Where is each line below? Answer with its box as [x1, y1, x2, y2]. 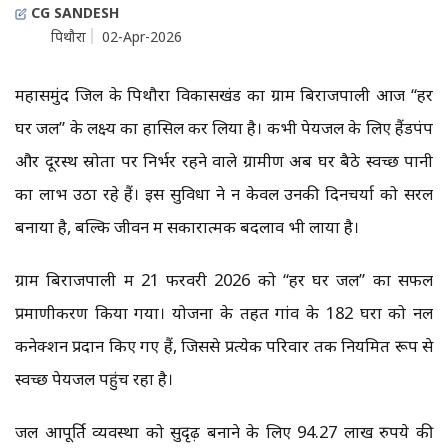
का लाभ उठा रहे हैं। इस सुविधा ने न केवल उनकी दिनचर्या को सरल [15, 182, 433, 206]
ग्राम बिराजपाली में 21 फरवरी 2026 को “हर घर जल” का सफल [15, 268, 433, 292]
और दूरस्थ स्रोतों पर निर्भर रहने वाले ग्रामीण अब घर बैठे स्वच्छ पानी [15, 149, 433, 173]
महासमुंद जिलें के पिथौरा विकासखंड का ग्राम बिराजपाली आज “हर [15, 83, 433, 107]
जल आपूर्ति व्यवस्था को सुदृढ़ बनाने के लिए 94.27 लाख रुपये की [15, 420, 433, 444]
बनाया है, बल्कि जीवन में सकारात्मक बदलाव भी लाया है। [15, 215, 359, 239]
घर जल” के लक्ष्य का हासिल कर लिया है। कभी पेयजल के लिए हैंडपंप [15, 116, 433, 140]
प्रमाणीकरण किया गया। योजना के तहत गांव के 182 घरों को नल [15, 301, 433, 325]
